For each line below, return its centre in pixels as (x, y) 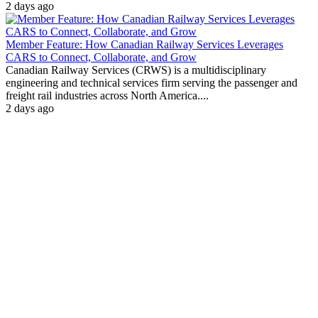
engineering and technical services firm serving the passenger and (152, 83)
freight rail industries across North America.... (107, 96)
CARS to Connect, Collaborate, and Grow (101, 57)
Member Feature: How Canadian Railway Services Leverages (144, 45)
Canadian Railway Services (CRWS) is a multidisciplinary (136, 70)
